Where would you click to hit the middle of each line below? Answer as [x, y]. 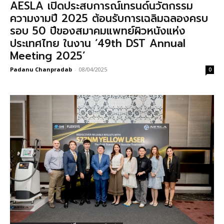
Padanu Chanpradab [41, 69]
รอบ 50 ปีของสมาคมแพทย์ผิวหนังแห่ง [98, 31]
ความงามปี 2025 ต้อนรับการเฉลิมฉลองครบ [109, 18]
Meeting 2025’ [48, 56]
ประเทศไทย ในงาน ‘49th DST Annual [98, 43]
